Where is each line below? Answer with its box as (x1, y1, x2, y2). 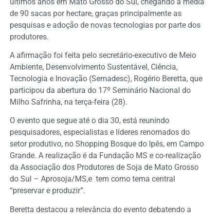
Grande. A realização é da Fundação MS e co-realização (10, 151, 201, 161)
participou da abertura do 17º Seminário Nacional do (10, 85, 191, 95)
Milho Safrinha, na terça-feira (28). (10, 97, 127, 107)
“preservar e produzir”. (10, 186, 85, 196)
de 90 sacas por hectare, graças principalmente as (10, 8, 182, 18)
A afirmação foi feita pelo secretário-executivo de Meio (10, 50, 196, 60)
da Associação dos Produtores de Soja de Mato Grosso (10, 163, 199, 172)
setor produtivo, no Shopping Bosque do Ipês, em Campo (10, 139, 204, 149)
